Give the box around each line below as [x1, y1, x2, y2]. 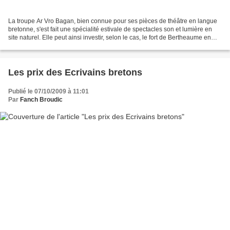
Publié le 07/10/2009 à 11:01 [8, 88, 89, 95]
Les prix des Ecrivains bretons [8, 67, 142, 78]
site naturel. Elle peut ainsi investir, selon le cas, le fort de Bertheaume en [8, 34, 211, 42]
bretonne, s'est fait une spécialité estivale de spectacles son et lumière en [8, 26, 212, 33]
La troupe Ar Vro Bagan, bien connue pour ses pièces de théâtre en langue [8, 17, 217, 25]
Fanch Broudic [20, 96, 63, 104]
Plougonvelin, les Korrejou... [8, 42, 87, 50]
